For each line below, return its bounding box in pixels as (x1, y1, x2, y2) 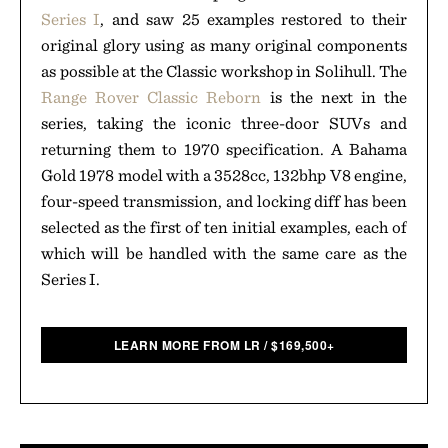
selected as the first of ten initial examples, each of (41, 217, 407, 237)
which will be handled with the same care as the (41, 243, 407, 263)
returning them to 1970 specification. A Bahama (41, 139, 407, 159)
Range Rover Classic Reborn (41, 87, 262, 107)
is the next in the (261, 87, 407, 107)
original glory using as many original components (41, 35, 407, 55)
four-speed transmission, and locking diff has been (41, 191, 407, 211)
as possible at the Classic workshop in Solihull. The (41, 61, 407, 81)
